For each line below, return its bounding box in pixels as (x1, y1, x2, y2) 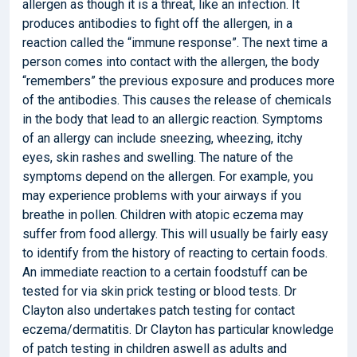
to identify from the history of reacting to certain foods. (22, 245, 328, 261)
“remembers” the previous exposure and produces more (22, 73, 335, 88)
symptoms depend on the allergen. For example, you (22, 168, 313, 184)
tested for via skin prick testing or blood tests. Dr (22, 283, 296, 299)
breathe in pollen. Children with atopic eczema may (22, 206, 304, 222)
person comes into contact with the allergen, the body (22, 53, 320, 69)
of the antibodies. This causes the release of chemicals (22, 92, 331, 108)
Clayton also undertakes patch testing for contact (22, 302, 295, 318)
